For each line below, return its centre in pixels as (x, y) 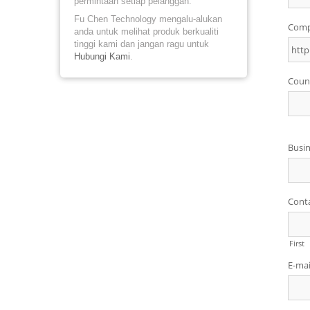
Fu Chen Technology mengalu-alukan (148, 19)
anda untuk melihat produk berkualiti (146, 31)
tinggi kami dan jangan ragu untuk (142, 44)
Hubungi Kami (102, 56)
